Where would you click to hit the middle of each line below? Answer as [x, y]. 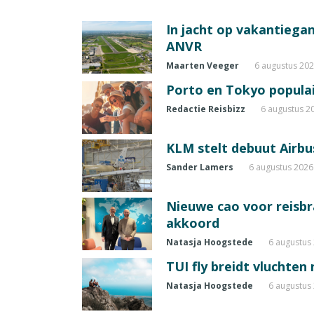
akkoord [193, 223]
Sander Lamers [200, 168]
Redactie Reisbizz [206, 109]
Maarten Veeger [203, 66]
